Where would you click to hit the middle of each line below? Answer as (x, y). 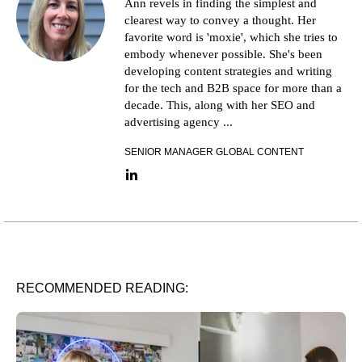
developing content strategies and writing (228, 72)
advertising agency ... (179, 122)
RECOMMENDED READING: (102, 288)
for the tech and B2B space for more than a (233, 88)
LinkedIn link (165, 182)
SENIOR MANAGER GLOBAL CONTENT (214, 152)
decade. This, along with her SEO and (220, 105)
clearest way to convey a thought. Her (220, 21)
